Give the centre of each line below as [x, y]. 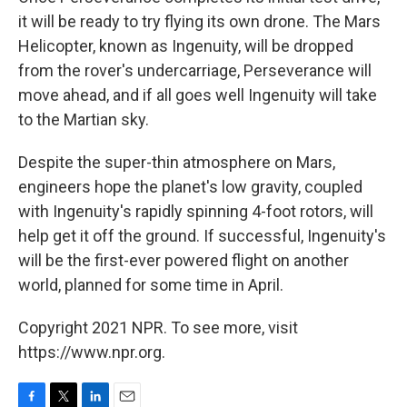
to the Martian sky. [84, 120]
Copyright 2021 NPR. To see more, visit [158, 328]
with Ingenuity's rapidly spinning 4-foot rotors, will [196, 212]
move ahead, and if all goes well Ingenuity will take [198, 95]
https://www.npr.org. [92, 352]
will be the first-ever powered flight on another [184, 261]
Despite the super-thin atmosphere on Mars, [177, 163]
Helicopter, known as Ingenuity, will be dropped [186, 46]
